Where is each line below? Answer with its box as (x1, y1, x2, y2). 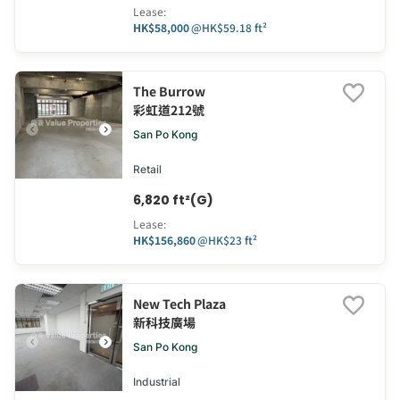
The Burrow (133, 82, 205, 101)
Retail (133, 162, 162, 177)
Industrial (133, 375, 180, 389)
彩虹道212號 (133, 101, 204, 120)
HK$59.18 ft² (202, 20, 267, 36)
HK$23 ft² (208, 232, 257, 248)
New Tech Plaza (133, 295, 226, 313)
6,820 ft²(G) (133, 191, 213, 210)
